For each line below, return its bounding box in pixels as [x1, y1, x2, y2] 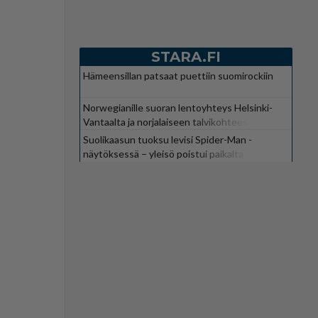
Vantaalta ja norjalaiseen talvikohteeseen [83, 115, 265, 128]
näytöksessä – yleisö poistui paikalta [83, 147, 243, 160]
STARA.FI [151, 48, 221, 65]
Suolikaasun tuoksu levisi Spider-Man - [83, 133, 252, 146]
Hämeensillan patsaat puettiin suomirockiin [83, 69, 273, 82]
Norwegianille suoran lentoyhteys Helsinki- [83, 101, 273, 114]
